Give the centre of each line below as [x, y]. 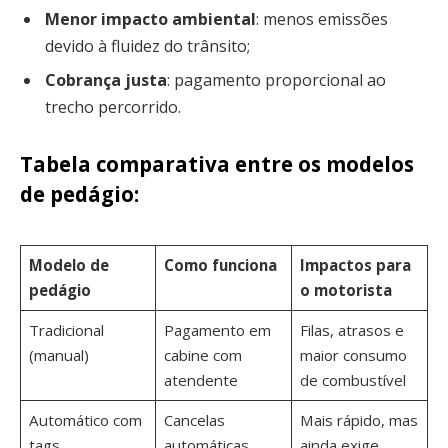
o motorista [345, 289]
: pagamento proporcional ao [276, 79]
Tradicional [66, 329]
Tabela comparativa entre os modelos [217, 164]
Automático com [85, 419]
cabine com [202, 354]
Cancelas [194, 419]
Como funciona [220, 264]
